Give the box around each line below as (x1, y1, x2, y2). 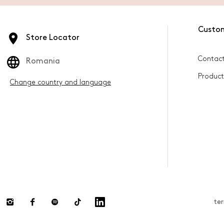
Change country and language (10, 79, 111, 85)
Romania (26, 57, 60, 65)
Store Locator (26, 34, 79, 41)
